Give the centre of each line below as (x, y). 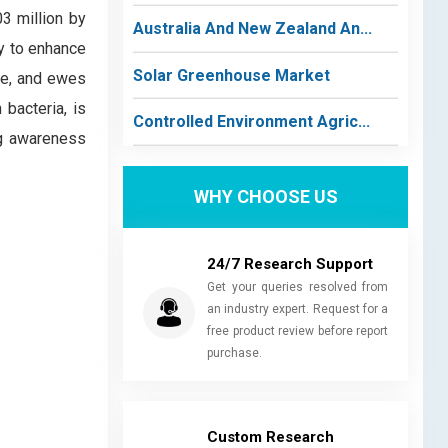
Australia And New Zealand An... (252, 28)
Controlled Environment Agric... (251, 121)
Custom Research (270, 436)
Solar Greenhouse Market (231, 75)
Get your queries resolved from (297, 286)
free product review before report (297, 330)
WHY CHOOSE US (265, 196)
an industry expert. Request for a (297, 308)
